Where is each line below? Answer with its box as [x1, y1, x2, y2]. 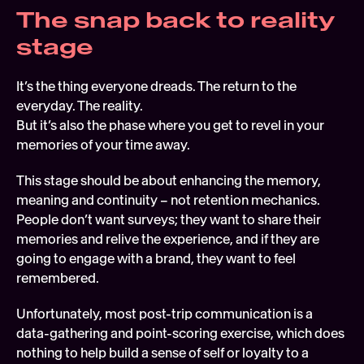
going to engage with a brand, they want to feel [16, 250, 296, 267]
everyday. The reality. [16, 97, 145, 115]
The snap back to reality [16, 6, 334, 34]
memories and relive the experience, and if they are [16, 231, 319, 248]
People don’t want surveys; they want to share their [16, 211, 321, 228]
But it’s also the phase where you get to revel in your [16, 117, 324, 134]
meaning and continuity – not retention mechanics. [16, 192, 320, 209]
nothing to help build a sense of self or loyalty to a [16, 344, 309, 362]
